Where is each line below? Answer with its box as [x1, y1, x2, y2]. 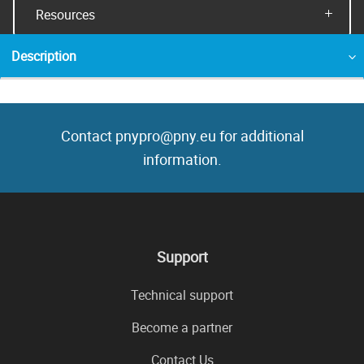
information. [142, 149, 222, 170]
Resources [36, 5, 95, 24]
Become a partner [132, 318, 232, 337]
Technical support [131, 286, 233, 305]
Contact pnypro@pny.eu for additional [60, 126, 304, 146]
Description [11, 47, 76, 65]
